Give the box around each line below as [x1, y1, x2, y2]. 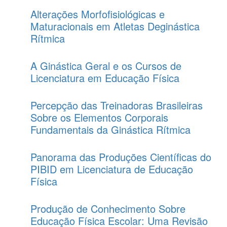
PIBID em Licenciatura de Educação [30, 162, 193, 176]
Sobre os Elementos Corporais [30, 110, 168, 125]
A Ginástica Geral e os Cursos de [30, 58, 181, 73]
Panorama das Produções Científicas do [30, 149, 211, 164]
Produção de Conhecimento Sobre [30, 201, 185, 216]
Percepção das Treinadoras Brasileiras [30, 98, 203, 112]
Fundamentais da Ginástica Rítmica [30, 122, 191, 137]
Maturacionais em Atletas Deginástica [30, 19, 200, 33]
